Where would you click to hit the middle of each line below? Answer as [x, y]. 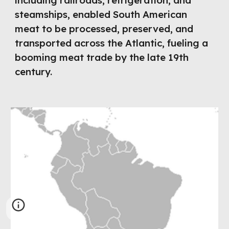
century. [34, 72]
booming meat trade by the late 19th [102, 57]
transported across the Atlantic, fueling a [112, 43]
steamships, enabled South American [101, 14]
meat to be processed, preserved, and [104, 29]
